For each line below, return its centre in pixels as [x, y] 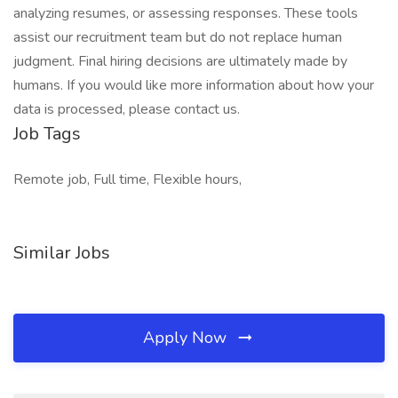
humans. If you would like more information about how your [194, 85]
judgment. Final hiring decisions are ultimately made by [180, 61]
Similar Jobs [62, 253]
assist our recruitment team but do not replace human [178, 37]
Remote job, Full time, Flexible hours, [127, 179]
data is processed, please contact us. [127, 109]
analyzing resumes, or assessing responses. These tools [186, 13]
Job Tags [47, 134]
